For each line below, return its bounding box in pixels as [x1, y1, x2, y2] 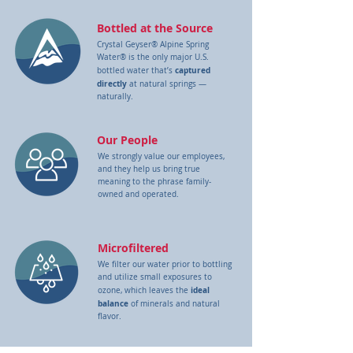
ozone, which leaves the [98, 285, 191, 295]
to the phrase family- [130, 176, 211, 187]
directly [97, 78, 127, 89]
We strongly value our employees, [98, 151, 225, 162]
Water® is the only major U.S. [97, 52, 209, 62]
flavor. [98, 311, 121, 321]
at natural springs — [127, 79, 206, 89]
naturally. [97, 91, 133, 102]
